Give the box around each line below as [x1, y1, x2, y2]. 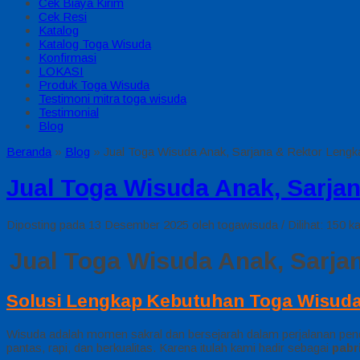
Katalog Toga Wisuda [39, 37, 151, 51]
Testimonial [39, 105, 99, 119]
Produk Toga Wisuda [39, 78, 149, 92]
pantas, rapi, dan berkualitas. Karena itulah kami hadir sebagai [6, 341, 332, 355]
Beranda [6, 145, 51, 158]
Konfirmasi [39, 51, 96, 64]
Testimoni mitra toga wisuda [39, 92, 186, 105]
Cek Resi [39, 10, 87, 23]
